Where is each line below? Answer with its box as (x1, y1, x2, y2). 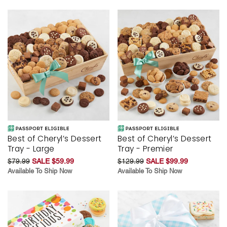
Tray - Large (8, 143, 55, 154)
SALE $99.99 (146, 157, 188, 165)
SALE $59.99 (32, 157, 74, 165)
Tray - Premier (118, 143, 173, 154)
